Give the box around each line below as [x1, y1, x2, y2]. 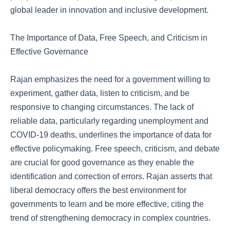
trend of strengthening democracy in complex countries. [10, 214, 210, 222]
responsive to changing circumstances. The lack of [10, 103, 194, 111]
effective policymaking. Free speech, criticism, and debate [10, 144, 220, 153]
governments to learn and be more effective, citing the [10, 200, 204, 208]
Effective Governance [10, 47, 88, 56]
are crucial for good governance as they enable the [10, 158, 194, 167]
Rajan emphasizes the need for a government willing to [10, 75, 210, 84]
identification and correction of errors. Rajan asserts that [10, 172, 212, 181]
